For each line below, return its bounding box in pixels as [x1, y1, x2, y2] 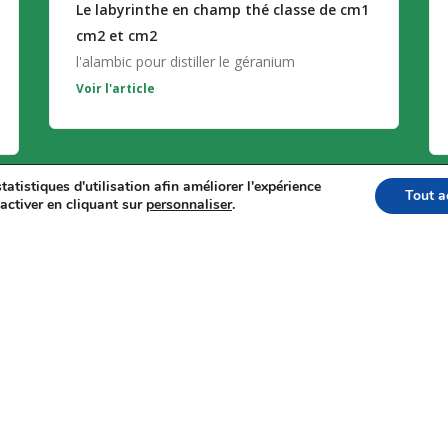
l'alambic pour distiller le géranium [76, 52, 295, 72]
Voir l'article [76, 80, 155, 98]
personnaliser [146, 195, 232, 214]
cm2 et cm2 [76, 26, 157, 46]
